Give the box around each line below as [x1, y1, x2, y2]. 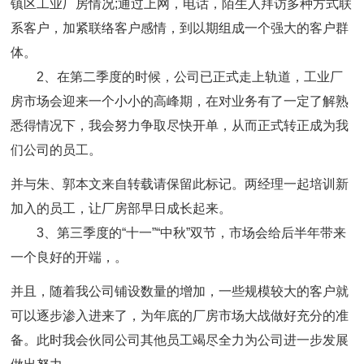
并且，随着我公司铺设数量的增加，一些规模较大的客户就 [11, 284, 349, 298]
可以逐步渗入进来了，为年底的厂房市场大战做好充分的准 [11, 309, 349, 323]
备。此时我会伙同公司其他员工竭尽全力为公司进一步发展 [11, 333, 349, 347]
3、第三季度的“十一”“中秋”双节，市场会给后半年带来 [37, 226, 347, 240]
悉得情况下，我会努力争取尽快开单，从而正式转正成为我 [11, 119, 349, 132]
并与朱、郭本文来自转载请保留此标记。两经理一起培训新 [11, 177, 349, 191]
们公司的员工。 [11, 143, 102, 157]
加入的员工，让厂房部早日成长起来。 [11, 201, 232, 215]
